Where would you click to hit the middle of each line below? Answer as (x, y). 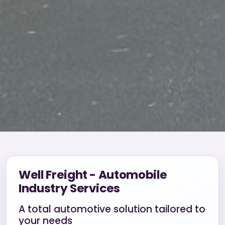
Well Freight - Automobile (93, 175)
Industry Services (70, 188)
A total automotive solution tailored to (112, 209)
